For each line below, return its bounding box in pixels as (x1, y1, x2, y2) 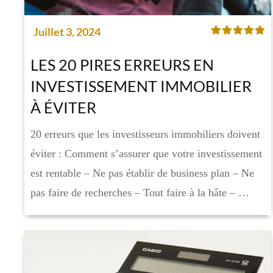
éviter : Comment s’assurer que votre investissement (30, 147, 262, 160)
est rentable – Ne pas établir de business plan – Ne (30, 167, 254, 180)
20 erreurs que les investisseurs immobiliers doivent (30, 128, 260, 141)
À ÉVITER (30, 98, 96, 117)
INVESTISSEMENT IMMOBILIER (30, 77, 252, 96)
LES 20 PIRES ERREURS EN (30, 55, 214, 74)
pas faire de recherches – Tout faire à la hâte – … (30, 186, 249, 199)
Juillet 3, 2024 (34, 25, 101, 39)
